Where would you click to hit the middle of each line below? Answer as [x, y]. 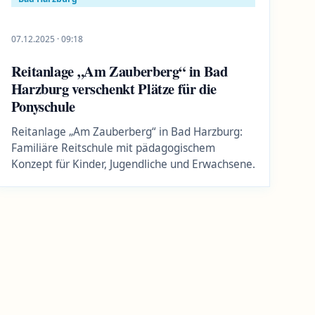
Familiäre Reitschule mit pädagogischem [113, 148]
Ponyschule [43, 106]
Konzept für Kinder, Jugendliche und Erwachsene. [133, 164]
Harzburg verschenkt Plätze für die [114, 88]
